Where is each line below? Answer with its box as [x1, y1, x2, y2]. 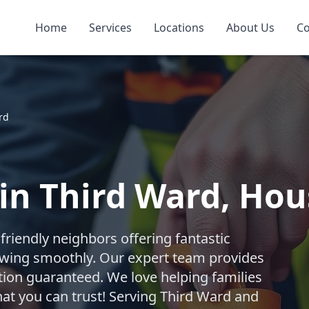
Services [88, 20, 132, 35]
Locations [153, 20, 204, 35]
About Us [226, 20, 275, 35]
